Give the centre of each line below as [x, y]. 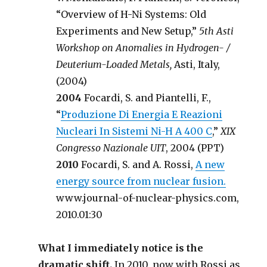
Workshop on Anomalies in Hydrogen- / [143, 48]
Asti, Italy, [196, 64]
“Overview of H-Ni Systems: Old [131, 14]
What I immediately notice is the [121, 248]
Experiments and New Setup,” [128, 31]
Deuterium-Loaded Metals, [114, 64]
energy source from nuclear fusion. [141, 181]
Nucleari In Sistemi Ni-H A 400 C [134, 131]
